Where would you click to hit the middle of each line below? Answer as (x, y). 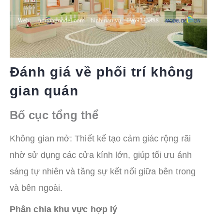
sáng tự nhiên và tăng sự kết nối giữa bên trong (103, 171)
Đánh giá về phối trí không (102, 72)
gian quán (44, 91)
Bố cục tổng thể (54, 115)
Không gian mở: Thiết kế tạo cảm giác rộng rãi (100, 138)
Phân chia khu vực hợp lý (64, 209)
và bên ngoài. (36, 188)
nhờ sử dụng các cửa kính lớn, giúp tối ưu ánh (101, 155)
